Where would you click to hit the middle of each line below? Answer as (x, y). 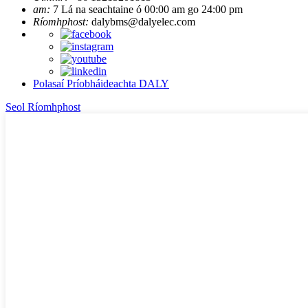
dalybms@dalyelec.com (143, 22)
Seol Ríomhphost (43, 107)
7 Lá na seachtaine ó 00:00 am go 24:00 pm (148, 10)
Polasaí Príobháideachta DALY (101, 84)
